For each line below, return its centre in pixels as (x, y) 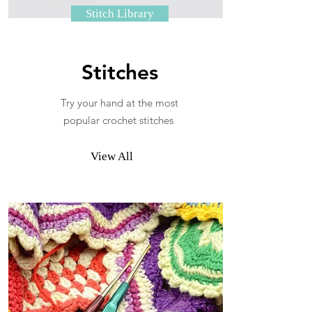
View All (112, 156)
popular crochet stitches (119, 120)
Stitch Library (119, 14)
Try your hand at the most (119, 103)
